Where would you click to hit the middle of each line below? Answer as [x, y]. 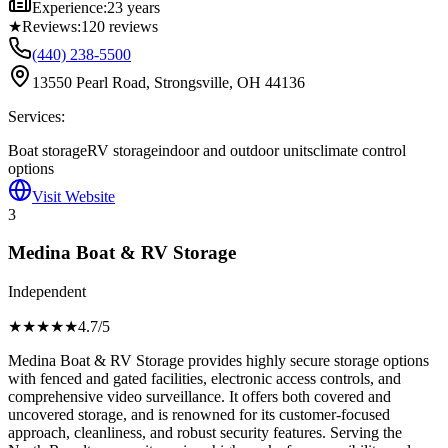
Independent [47, 291]
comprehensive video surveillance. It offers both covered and [199, 396]
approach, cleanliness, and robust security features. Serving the [205, 432]
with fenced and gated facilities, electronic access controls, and [204, 378]
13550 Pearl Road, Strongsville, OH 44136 [168, 82]
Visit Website [73, 196]
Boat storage [47, 150]
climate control [359, 150]
